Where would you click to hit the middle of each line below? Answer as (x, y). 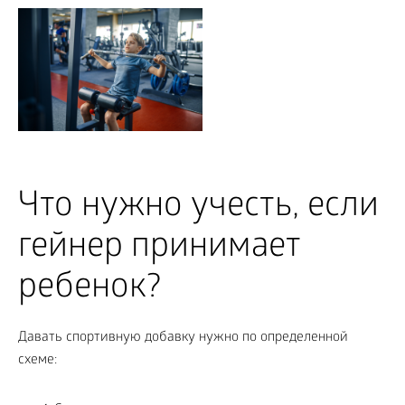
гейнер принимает (160, 249)
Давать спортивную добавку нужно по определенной (183, 338)
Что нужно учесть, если (198, 208)
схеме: (38, 360)
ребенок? (89, 289)
